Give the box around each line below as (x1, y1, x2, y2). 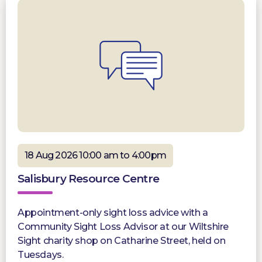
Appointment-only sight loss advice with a (18, 206, 208, 218)
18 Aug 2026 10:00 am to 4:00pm (25, 149, 166, 161)
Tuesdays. (18, 249, 64, 260)
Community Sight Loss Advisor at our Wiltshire (18, 220, 229, 232)
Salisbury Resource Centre (18, 171, 159, 185)
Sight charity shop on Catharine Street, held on (18, 235, 226, 246)
